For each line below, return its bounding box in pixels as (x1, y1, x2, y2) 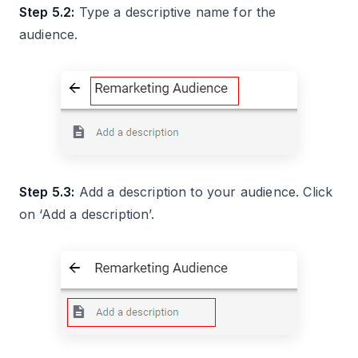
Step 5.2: (19, 4, 75, 21)
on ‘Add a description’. (19, 206, 154, 223)
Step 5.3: (19, 184, 75, 201)
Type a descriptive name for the (74, 4, 276, 21)
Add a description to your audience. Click (74, 184, 333, 201)
